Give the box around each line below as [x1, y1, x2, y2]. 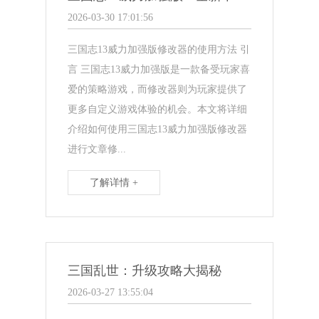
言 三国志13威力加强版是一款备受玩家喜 [68, 63, 251, 75]
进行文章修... [68, 143, 127, 155]
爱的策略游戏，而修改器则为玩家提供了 [68, 83, 248, 95]
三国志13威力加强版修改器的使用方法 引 [68, 43, 251, 55]
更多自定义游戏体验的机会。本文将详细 [68, 103, 248, 115]
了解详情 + [90, 177, 139, 188]
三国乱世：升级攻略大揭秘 [68, 263, 222, 278]
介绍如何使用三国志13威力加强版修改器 [68, 123, 248, 135]
